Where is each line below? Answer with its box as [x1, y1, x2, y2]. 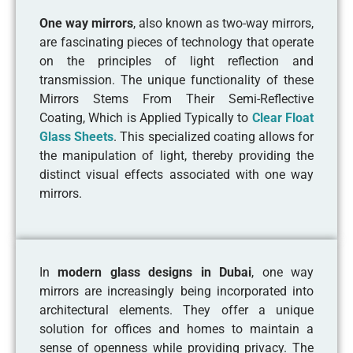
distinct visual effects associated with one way [39, 166, 314, 182]
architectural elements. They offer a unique [39, 302, 314, 318]
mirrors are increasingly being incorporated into [39, 283, 314, 299]
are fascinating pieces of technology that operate [39, 34, 314, 50]
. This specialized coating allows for [113, 128, 314, 144]
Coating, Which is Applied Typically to [39, 110, 252, 125]
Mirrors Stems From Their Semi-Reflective [39, 91, 314, 106]
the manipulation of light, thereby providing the [39, 147, 314, 163]
